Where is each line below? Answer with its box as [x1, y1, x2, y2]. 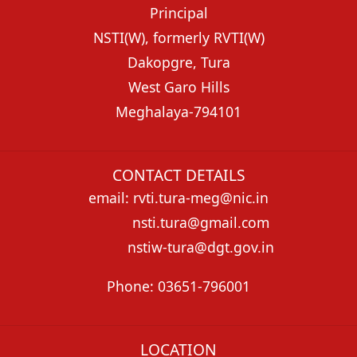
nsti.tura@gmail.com [88, 213, 269, 233]
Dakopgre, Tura [127, 52, 230, 72]
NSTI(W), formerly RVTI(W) [92, 27, 265, 47]
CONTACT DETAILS [112, 164, 245, 186]
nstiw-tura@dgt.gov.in [83, 237, 274, 257]
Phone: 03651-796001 [107, 276, 250, 296]
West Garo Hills [127, 76, 229, 96]
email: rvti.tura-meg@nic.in [88, 188, 269, 208]
